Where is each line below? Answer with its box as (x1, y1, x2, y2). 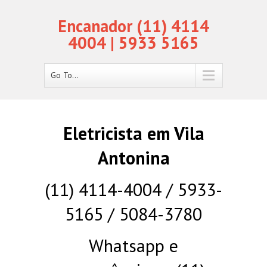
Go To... (51, 70, 79, 80)
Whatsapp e (89, 234, 178, 257)
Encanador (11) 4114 (58, 15, 209, 37)
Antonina (97, 146, 170, 169)
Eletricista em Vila (63, 122, 204, 145)
